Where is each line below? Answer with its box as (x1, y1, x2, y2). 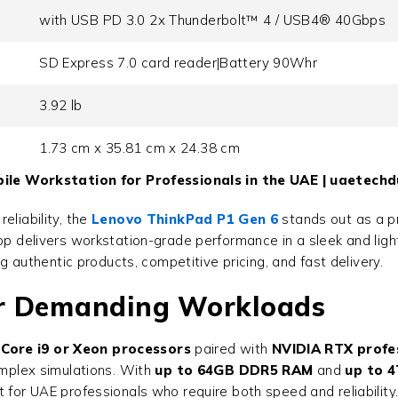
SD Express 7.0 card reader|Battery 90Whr (39, 54, 318, 72)
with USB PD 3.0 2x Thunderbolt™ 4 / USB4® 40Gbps (39, 12, 386, 29)
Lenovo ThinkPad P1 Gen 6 (92, 211, 278, 228)
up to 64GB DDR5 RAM (155, 362, 314, 379)
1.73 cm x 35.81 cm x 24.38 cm (39, 139, 240, 157)
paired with (190, 340, 272, 358)
